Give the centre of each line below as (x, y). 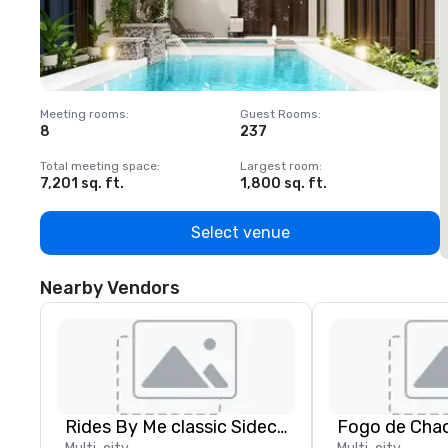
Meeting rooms (83, 114)
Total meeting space (98, 166)
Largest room (279, 166)
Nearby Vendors (110, 288)
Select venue (240, 232)
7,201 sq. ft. (82, 183)
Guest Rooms (279, 114)
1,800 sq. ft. (283, 183)
